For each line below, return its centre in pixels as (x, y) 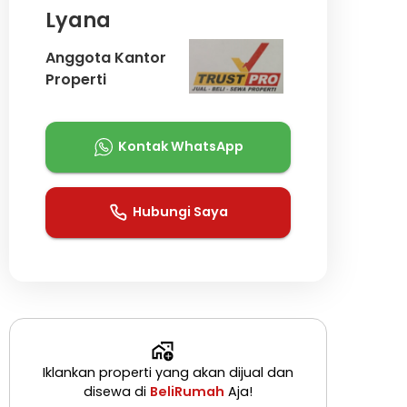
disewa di (116, 391)
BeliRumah (187, 391)
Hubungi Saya (181, 212)
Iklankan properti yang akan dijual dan (168, 372)
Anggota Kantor (105, 58)
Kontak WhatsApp (180, 146)
